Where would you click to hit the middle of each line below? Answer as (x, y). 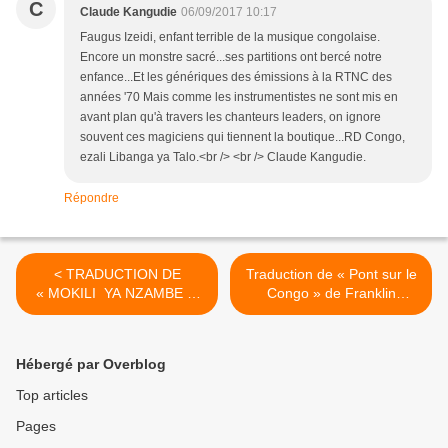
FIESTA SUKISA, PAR (117, 330)
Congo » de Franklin (331, 292)
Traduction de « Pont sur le (331, 273)
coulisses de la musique (331, 330)
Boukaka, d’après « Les (331, 311)
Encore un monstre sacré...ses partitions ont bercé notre (231, 56)
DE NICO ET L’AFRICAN (117, 311)
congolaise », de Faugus (331, 349)
